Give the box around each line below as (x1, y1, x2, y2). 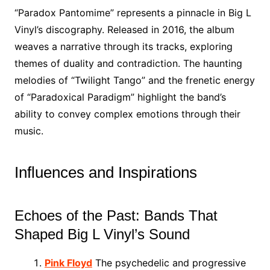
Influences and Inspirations (14, 163, 197, 181)
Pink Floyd (44, 257, 92, 269)
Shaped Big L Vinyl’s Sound (14, 226, 190, 242)
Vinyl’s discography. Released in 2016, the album (14, 24, 234, 36)
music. (14, 125, 43, 137)
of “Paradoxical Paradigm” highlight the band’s (14, 91, 226, 103)
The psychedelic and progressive (92, 257, 246, 269)
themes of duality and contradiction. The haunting (14, 57, 242, 69)
